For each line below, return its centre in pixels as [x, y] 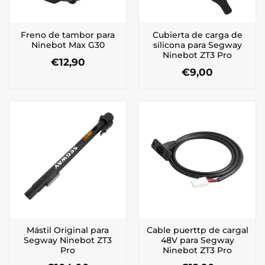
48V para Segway [197, 240]
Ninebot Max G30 [68, 45]
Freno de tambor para [68, 35]
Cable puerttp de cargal [197, 230]
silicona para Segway [197, 45]
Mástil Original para [68, 230]
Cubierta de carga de [197, 35]
